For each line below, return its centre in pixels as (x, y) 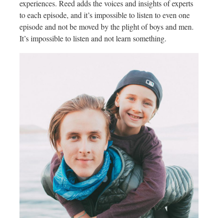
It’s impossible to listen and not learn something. (93, 38)
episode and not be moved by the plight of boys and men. (107, 26)
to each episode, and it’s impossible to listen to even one (105, 15)
